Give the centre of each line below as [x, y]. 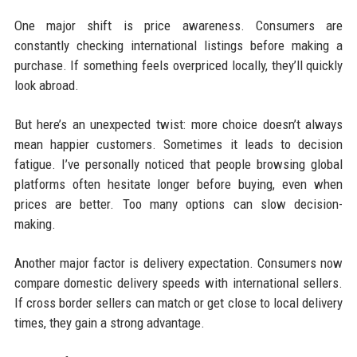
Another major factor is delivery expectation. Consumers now [178, 263]
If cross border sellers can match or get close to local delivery [178, 302]
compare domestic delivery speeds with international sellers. [178, 282]
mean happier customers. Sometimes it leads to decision [178, 144]
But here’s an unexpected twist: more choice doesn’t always [178, 124]
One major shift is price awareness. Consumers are [178, 25]
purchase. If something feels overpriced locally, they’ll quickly [178, 65]
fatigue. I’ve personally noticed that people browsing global [178, 164]
